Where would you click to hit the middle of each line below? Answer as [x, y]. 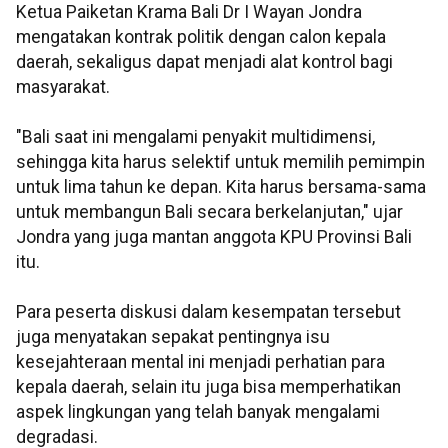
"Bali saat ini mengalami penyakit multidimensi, [195, 137]
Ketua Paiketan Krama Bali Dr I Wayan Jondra [189, 12]
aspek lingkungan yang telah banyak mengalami [198, 412]
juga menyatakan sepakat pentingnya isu [173, 337]
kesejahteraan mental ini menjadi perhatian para [200, 362]
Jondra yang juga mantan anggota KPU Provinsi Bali [214, 237]
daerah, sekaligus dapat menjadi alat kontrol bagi [204, 62]
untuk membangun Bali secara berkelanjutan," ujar [209, 212]
